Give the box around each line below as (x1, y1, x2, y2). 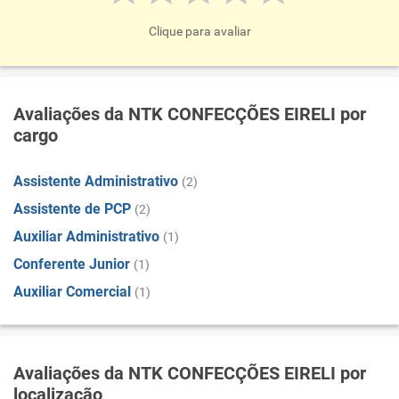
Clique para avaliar (148, 24, 251, 38)
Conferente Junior (13, 256, 130, 273)
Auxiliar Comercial (13, 283, 131, 300)
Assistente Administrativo (13, 173, 178, 190)
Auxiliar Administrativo (13, 228, 159, 245)
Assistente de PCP (13, 200, 131, 217)
